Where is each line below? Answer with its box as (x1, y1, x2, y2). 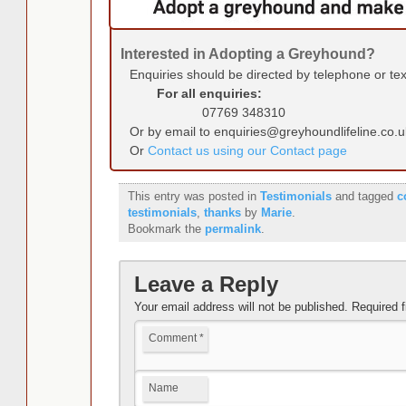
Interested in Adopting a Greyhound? (120, 45, 375, 62)
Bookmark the (127, 221, 205, 236)
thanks (203, 205, 241, 219)
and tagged (331, 188, 397, 203)
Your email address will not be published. (133, 299, 348, 314)
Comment (148, 331, 199, 344)
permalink (204, 221, 261, 236)
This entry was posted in (127, 188, 260, 203)
